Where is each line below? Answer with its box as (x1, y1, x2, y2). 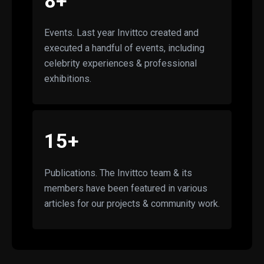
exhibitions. (44, 72, 91, 84)
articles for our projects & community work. (44, 197, 220, 209)
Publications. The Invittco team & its (44, 167, 192, 179)
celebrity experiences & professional (44, 57, 197, 69)
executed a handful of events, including (44, 42, 204, 54)
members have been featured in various (44, 182, 207, 194)
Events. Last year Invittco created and (44, 27, 199, 38)
